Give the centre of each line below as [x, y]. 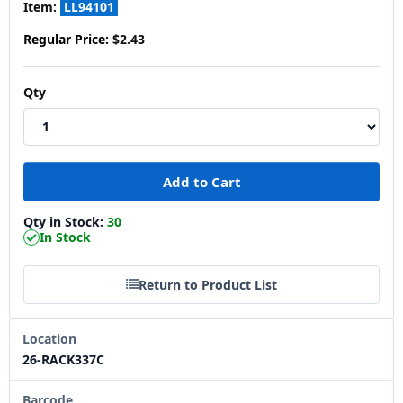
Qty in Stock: [65, 221]
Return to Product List [208, 284]
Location [49, 338]
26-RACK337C [63, 359]
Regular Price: [66, 39]
